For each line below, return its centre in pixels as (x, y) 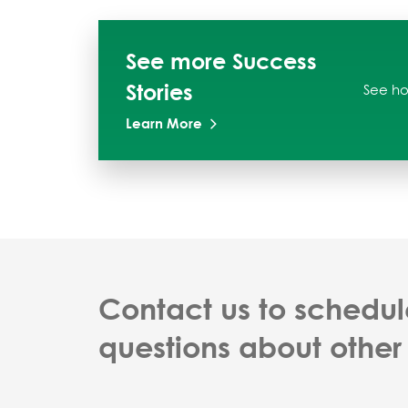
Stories (159, 92)
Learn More (164, 123)
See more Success (221, 61)
